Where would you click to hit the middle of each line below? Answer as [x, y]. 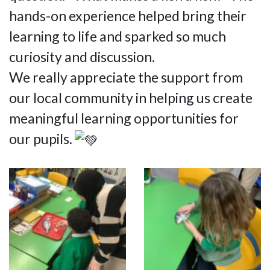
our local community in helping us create [131, 97]
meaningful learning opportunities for [124, 118]
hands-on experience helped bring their [128, 15]
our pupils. [42, 138]
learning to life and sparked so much [118, 36]
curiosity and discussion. [82, 56]
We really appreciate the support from [126, 77]
